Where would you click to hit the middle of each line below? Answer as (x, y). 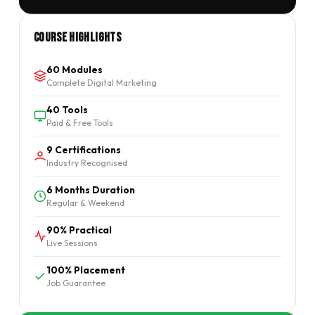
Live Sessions (72, 243)
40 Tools (67, 109)
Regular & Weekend (85, 202)
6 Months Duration (90, 189)
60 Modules (74, 69)
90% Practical (79, 230)
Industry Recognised (86, 162)
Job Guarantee (76, 283)
